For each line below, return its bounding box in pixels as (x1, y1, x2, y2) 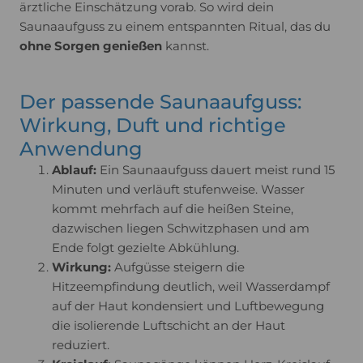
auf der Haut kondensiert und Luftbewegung (52, 298, 324, 314)
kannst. (162, 38, 209, 54)
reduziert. (52, 337, 109, 353)
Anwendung (19, 137, 143, 161)
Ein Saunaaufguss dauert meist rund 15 (96, 162, 335, 178)
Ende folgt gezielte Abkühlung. (52, 240, 239, 256)
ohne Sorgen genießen (19, 38, 162, 54)
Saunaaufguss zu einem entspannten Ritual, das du (19, 19, 331, 35)
